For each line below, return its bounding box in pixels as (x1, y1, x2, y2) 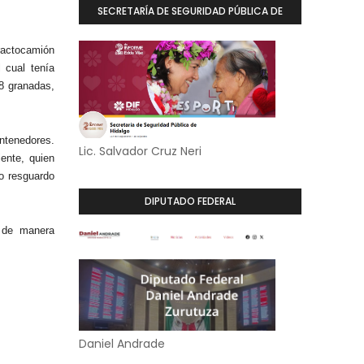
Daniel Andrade (78, 336, 165, 352)
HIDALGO (168, 30, 212, 44)
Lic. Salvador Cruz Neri (78, 143, 201, 159)
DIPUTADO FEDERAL (144, 194, 236, 208)
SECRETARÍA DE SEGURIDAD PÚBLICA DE (97, 4, 283, 18)
